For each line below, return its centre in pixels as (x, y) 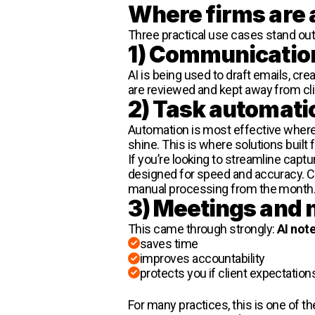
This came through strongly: (202, 229)
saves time (169, 243)
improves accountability (202, 258)
